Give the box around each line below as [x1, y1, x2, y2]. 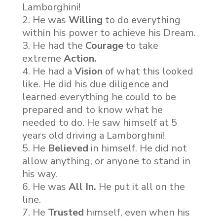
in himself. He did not [88, 142, 187, 155]
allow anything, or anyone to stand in [22, 154, 190, 168]
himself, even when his [83, 206, 190, 220]
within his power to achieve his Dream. [22, 26, 196, 40]
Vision [74, 65, 103, 78]
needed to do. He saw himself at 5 [22, 116, 177, 130]
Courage [85, 39, 123, 53]
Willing [68, 13, 103, 27]
